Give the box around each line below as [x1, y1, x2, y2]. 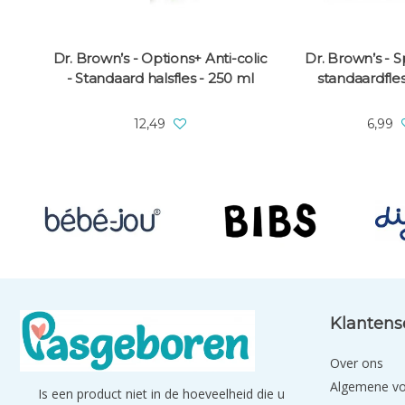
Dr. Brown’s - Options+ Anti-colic [52, 50, 268, 68]
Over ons [329, 353, 383, 372]
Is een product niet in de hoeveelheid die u [38, 385, 285, 403]
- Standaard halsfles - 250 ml [66, 70, 254, 88]
